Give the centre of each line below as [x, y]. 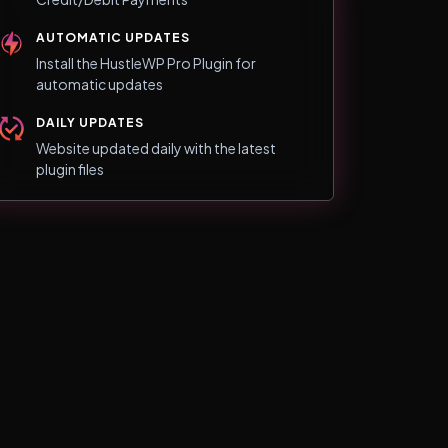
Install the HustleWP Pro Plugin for [146, 62]
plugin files [70, 168]
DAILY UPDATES [90, 122]
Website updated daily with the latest [156, 147]
